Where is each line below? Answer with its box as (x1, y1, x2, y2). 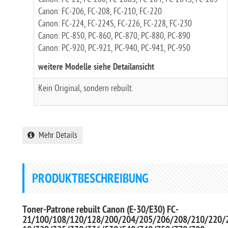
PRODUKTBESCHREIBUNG (32, 172, 149, 188)
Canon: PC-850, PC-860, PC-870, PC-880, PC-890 (38, 31, 190, 41)
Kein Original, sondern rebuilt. (38, 83, 133, 93)
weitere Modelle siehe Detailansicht (38, 62, 154, 73)
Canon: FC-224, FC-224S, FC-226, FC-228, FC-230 (38, 19, 192, 28)
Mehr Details (35, 131, 77, 140)
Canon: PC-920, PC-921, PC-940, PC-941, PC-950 (38, 43, 190, 53)
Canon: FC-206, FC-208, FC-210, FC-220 (38, 7, 162, 16)
